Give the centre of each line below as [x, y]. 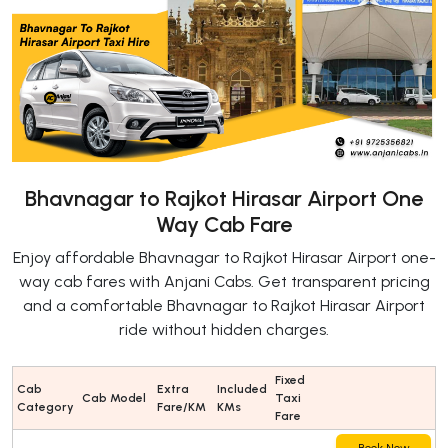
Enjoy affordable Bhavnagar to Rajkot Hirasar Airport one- [224, 258]
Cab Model [114, 398]
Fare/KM [181, 407]
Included [242, 389]
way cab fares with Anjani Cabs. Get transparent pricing [224, 282]
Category [45, 407]
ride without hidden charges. [224, 330]
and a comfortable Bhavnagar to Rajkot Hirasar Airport [224, 306]
